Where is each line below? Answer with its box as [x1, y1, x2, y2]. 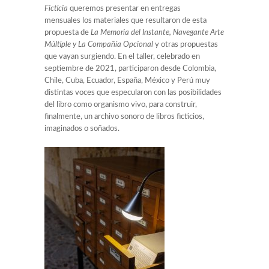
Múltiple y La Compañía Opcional [44, 41, 153, 49]
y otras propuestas [153, 41, 218, 49]
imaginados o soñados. [44, 125, 119, 133]
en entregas [141, 5, 181, 13]
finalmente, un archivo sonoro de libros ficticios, [44, 113, 204, 121]
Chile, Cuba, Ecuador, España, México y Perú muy [44, 77, 210, 85]
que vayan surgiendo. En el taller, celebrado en [44, 53, 200, 61]
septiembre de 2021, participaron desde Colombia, [44, 65, 216, 73]
